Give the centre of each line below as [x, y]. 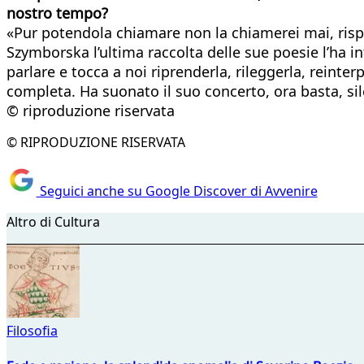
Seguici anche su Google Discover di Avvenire [177, 191]
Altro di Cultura [53, 222]
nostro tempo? [57, 13]
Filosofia [32, 331]
